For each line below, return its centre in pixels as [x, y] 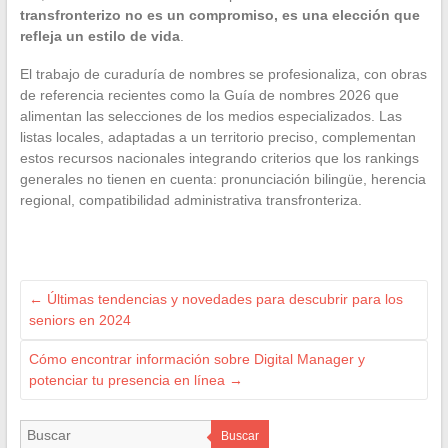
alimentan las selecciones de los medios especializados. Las [210, 115]
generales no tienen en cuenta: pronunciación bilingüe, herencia [222, 178]
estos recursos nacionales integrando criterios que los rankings [219, 157]
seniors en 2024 [79, 319]
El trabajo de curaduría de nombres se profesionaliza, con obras [223, 73]
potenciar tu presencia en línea [128, 379]
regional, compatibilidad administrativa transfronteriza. [190, 199]
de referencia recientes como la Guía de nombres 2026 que [209, 94]
